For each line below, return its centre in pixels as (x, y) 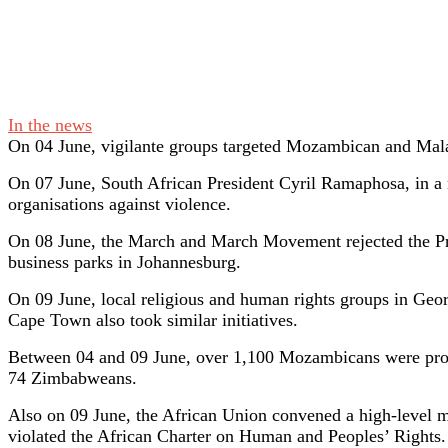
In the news (50, 125)
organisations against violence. (119, 204)
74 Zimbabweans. (72, 378)
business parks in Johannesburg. (124, 262)
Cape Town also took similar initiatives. (153, 320)
